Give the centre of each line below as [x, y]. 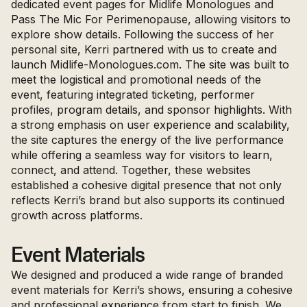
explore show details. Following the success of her [143, 34]
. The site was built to [234, 64]
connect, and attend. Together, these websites [131, 170]
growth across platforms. [77, 215]
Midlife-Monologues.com [114, 64]
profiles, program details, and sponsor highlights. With [151, 109]
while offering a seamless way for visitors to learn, [142, 155]
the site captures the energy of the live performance [147, 139]
